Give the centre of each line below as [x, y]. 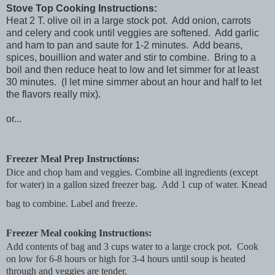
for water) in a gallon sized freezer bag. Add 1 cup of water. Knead [137, 185]
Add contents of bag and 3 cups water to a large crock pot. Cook [132, 247]
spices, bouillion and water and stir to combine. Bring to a [131, 58]
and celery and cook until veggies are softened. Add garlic [133, 33]
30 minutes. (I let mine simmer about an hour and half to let [134, 82]
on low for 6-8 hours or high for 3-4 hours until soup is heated [126, 259]
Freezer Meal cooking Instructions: [79, 233]
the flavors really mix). [53, 95]
